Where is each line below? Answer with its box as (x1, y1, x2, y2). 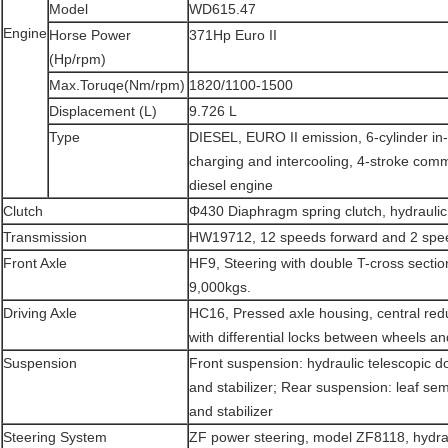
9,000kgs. (189, 279, 251, 296)
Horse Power (49, 27, 131, 44)
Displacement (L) (49, 103, 157, 120)
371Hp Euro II (189, 27, 277, 44)
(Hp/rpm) (49, 51, 106, 68)
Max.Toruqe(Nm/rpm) (49, 77, 185, 94)
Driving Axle (3, 305, 77, 322)
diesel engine (189, 177, 273, 194)
